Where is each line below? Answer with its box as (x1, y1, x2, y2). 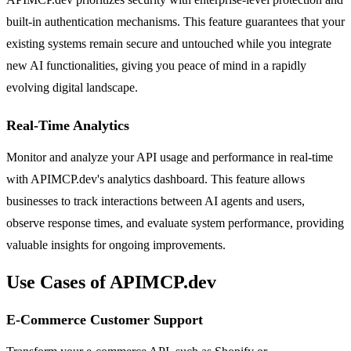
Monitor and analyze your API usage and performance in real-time (6, 150, 333, 164)
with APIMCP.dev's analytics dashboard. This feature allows (6, 172, 305, 186)
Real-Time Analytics (6, 117, 129, 133)
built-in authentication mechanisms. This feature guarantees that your (6, 14, 345, 28)
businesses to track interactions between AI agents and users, (6, 194, 305, 208)
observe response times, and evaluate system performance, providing (6, 215, 344, 230)
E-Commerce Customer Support (6, 311, 203, 327)
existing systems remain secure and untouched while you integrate (6, 36, 331, 50)
